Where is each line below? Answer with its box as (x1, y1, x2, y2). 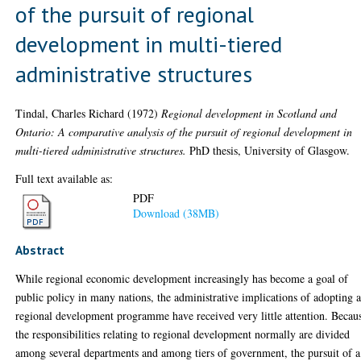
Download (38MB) (133, 205, 220, 222)
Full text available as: (15, 170, 114, 186)
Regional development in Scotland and (161, 105, 338, 121)
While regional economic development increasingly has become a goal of (15, 271, 349, 286)
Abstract (15, 242, 65, 258)
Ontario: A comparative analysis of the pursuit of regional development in (15, 123, 353, 139)
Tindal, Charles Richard (15, 105, 125, 121)
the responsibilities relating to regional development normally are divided (15, 326, 351, 342)
